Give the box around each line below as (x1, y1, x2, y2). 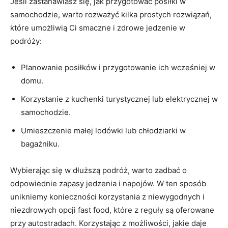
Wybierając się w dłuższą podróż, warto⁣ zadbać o (10, 165, 187, 175)
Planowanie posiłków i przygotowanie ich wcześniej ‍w (21, 62, 215, 72)
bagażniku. (21, 138, 60, 149)
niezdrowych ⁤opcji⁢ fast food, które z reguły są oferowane (10, 205, 214, 215)
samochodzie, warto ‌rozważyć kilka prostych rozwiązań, (10, 9, 212, 19)
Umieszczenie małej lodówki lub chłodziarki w (21, 125, 186, 135)
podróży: (10, 36, 42, 46)
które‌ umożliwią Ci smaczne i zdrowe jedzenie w (10, 22, 185, 33)
